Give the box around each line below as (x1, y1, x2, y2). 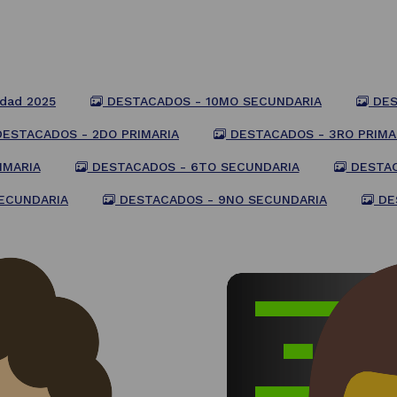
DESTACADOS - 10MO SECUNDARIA (103, 94, 322, 108)
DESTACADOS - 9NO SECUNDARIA (115, 192, 327, 206)
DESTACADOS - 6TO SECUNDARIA (87, 160, 300, 174)
